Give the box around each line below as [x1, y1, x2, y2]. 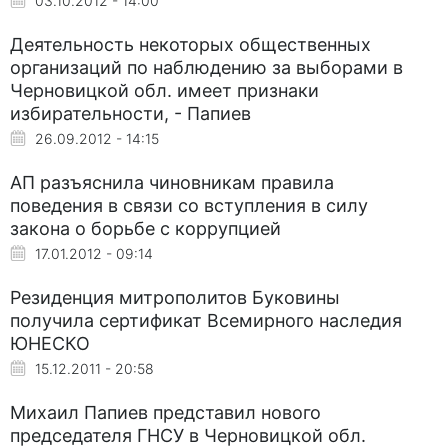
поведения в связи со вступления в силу [10, 194, 368, 216]
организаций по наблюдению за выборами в [10, 56, 403, 78]
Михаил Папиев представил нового [10, 401, 321, 423]
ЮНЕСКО [10, 332, 90, 354]
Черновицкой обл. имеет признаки [10, 79, 319, 101]
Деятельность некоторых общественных [10, 33, 371, 55]
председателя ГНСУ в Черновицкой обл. [10, 424, 366, 446]
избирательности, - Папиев [10, 102, 251, 124]
